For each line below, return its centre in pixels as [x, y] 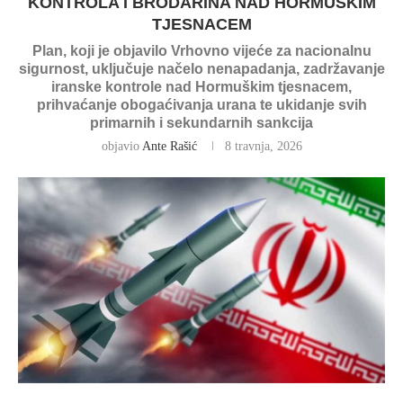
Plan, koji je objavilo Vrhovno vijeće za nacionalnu [201, 51]
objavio [121, 146]
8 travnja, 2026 [263, 146]
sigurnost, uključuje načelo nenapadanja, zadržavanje [201, 69]
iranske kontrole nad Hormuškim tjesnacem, [201, 87]
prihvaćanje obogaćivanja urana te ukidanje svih [201, 105]
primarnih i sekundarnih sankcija [201, 123]
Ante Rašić [169, 146]
